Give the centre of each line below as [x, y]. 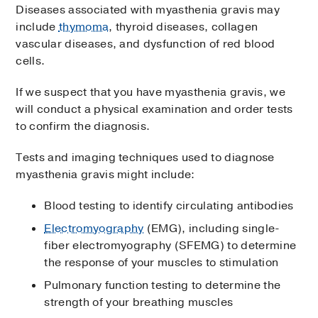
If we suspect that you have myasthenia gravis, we [151, 93]
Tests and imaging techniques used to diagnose [145, 158]
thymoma [84, 27]
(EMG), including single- [212, 229]
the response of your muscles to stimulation [161, 263]
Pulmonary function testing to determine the [163, 286]
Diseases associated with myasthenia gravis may [148, 10]
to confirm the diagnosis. [83, 127]
